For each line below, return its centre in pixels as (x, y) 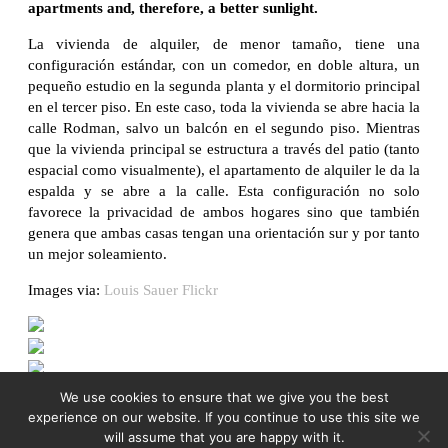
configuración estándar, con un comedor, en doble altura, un (224, 64)
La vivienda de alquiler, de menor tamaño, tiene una (224, 43)
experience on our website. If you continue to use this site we (224, 417)
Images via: (66, 289)
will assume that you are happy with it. (224, 437)
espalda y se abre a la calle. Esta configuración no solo (224, 190)
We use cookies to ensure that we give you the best (224, 397)
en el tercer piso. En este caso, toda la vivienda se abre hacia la (224, 106)
